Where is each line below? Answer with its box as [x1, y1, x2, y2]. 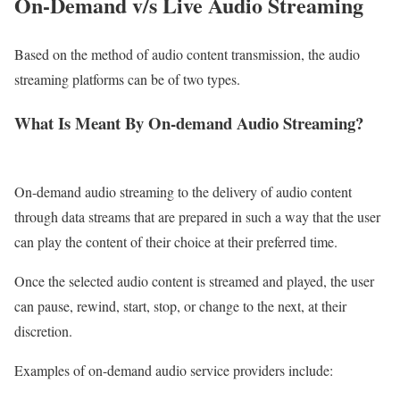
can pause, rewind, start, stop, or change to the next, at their [14, 296, 346, 315]
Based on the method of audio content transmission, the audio [14, 45, 360, 64]
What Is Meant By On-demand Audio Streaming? [14, 110, 363, 135]
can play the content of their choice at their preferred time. [14, 231, 342, 251]
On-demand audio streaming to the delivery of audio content [14, 181, 352, 201]
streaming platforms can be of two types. [14, 70, 240, 89]
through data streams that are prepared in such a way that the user [14, 206, 380, 226]
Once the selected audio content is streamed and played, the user [14, 271, 374, 290]
